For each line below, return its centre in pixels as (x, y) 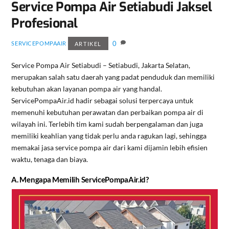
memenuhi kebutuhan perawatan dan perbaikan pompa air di (108, 112)
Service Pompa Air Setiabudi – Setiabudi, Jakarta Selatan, (101, 65)
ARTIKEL (88, 43)
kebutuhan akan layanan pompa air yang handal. (87, 88)
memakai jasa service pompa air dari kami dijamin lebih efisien (110, 147)
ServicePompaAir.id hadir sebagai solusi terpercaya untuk (102, 100)
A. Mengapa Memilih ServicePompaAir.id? (80, 179)
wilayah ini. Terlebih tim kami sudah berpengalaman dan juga (107, 124)
